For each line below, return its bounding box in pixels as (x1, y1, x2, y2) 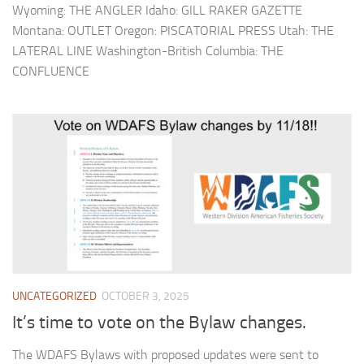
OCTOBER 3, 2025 (102, 289, 189, 304)
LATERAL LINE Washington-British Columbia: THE (12, 43, 284, 59)
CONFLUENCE (12, 63, 89, 80)
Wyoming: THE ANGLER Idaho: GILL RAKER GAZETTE (12, 2, 302, 19)
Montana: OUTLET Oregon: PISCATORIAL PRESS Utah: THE (12, 23, 334, 39)
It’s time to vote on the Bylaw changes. (12, 312, 306, 334)
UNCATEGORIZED (12, 289, 97, 304)
